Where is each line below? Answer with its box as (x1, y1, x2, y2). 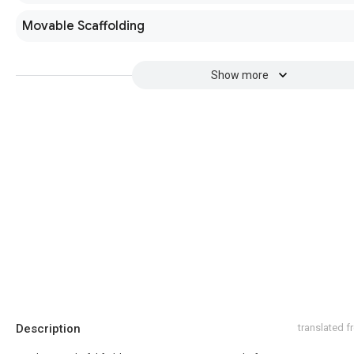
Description (16, 322, 81, 336)
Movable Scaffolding (22, 18, 145, 34)
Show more (210, 69, 269, 81)
